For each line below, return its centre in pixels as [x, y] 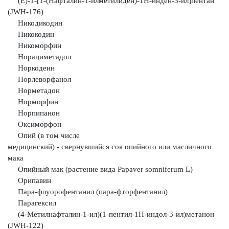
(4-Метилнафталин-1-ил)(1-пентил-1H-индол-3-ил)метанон [111, 214]
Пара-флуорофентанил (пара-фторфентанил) [88, 192]
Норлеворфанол [39, 79]
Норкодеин [31, 68]
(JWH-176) [26, 12]
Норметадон [34, 90]
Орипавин [29, 180]
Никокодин [31, 34]
